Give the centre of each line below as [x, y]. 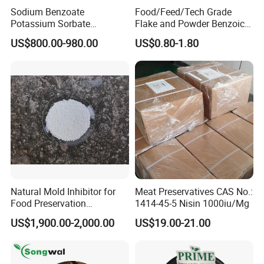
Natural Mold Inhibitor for [63, 192]
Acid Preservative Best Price [192, 35]
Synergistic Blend [47, 35]
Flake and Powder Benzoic [189, 23]
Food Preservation [49, 204]
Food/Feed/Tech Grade [183, 11]
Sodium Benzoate [48, 11]
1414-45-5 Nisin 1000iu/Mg [192, 204]
